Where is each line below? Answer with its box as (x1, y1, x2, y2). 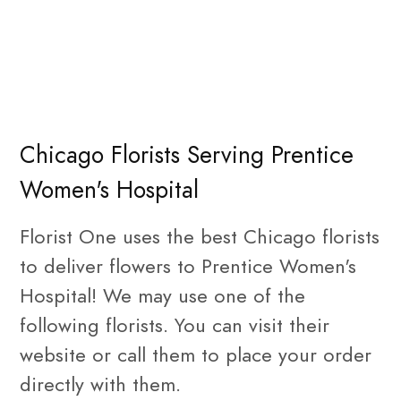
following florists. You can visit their (20, 311, 329, 340)
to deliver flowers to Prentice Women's (20, 252, 356, 281)
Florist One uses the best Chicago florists (20, 223, 380, 252)
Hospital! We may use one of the (20, 282, 305, 311)
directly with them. (20, 371, 181, 399)
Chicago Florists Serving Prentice (20, 138, 354, 171)
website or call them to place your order (20, 341, 371, 370)
